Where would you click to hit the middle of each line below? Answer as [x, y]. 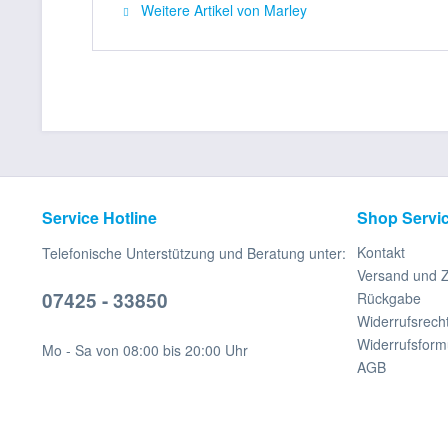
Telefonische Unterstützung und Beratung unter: [194, 253]
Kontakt [381, 252]
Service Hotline [99, 217]
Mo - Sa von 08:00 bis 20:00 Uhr [145, 350]
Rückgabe [389, 298]
